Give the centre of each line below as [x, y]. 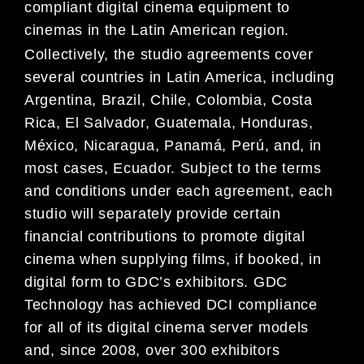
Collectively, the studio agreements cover [169, 54]
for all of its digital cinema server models [167, 327]
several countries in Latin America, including [180, 77]
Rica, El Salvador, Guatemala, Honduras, [169, 122]
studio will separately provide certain [153, 213]
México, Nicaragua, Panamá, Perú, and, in [173, 145]
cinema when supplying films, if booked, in [173, 259]
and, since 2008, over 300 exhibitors [152, 350]
